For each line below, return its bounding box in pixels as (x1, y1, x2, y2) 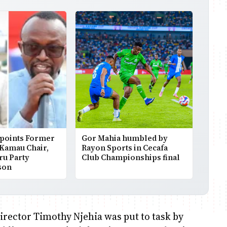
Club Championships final (81, 152, 180, 163)
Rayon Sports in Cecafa (81, 142, 168, 153)
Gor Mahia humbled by (81, 132, 168, 143)
